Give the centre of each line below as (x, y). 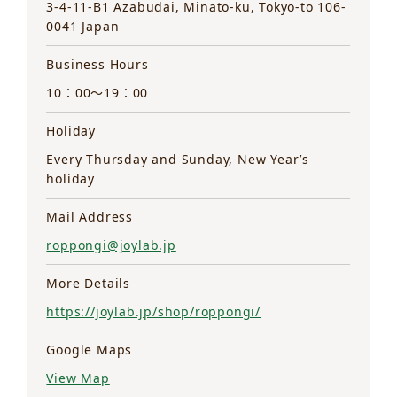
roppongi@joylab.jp (111, 245)
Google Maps (90, 350)
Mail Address (90, 217)
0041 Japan (83, 27)
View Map (78, 378)
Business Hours (97, 65)
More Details (89, 284)
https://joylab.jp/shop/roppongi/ (154, 312)
